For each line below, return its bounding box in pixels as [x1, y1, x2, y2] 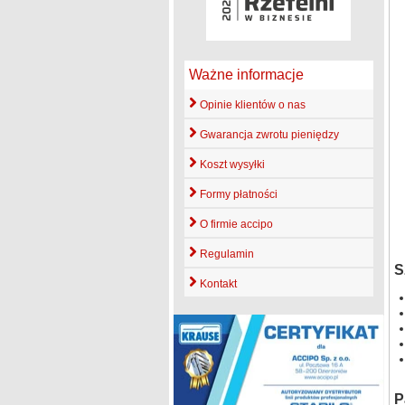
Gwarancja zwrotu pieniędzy [196, 127, 339, 141]
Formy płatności [196, 187, 278, 201]
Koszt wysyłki [196, 157, 265, 171]
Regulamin [196, 247, 254, 260]
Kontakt [196, 277, 237, 290]
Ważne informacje [188, 66, 304, 82]
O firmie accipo [196, 217, 273, 231]
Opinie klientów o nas [196, 98, 306, 111]
